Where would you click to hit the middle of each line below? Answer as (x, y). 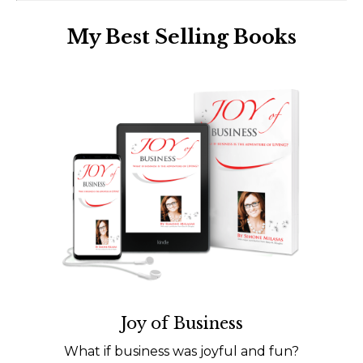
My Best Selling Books (181, 36)
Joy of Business (181, 323)
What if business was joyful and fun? (181, 351)
